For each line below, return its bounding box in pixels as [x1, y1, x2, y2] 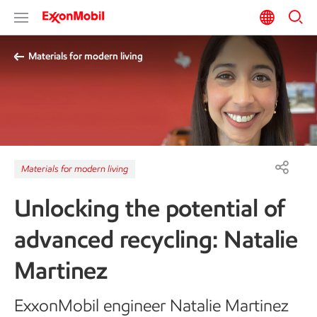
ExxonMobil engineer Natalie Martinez [14, 294, 289, 316]
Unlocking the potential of [14, 192, 285, 223]
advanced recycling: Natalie [14, 224, 299, 254]
